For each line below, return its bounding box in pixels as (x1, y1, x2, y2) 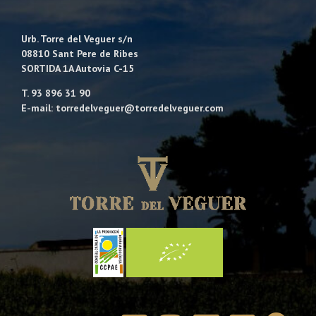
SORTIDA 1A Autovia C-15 (21, 61, 134, 75)
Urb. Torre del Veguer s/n (21, 32, 133, 45)
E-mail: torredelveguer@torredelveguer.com (21, 101, 224, 114)
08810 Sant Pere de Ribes (21, 47, 138, 60)
